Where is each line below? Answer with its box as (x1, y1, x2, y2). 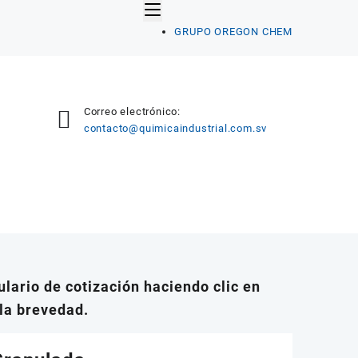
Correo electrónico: (83, 105, 181, 117)
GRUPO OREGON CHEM (174, 26, 292, 38)
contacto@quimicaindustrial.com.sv (83, 121, 268, 134)
